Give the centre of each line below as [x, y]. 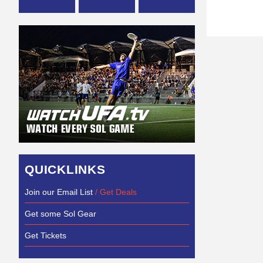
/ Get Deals [116, 192]
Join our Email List [59, 192]
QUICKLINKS [65, 169]
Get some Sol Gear [60, 214]
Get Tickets [45, 235]
